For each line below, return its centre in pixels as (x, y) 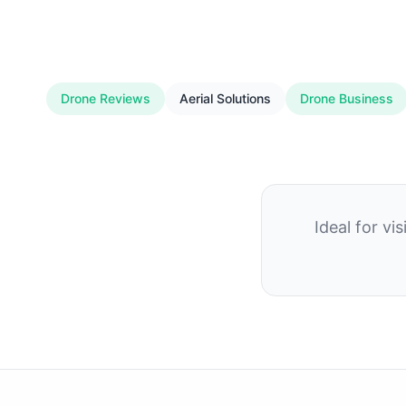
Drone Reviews (105, 98)
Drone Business (346, 98)
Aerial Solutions (225, 98)
